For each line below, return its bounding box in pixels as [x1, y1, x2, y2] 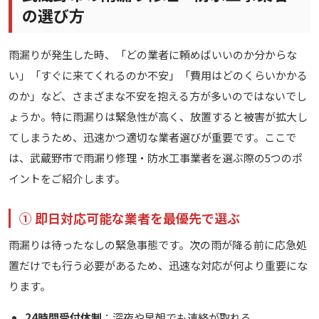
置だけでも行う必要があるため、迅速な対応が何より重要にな [9, 258, 308, 273]
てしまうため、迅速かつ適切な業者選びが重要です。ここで [9, 129, 296, 145]
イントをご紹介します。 [9, 170, 125, 186]
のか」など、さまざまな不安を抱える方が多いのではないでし [9, 88, 307, 103]
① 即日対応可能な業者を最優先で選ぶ [19, 209, 240, 228]
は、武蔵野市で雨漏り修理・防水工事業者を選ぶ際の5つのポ [9, 150, 303, 165]
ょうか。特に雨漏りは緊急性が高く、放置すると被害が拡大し [9, 108, 308, 124]
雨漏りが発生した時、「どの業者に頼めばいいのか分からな [9, 46, 297, 62]
